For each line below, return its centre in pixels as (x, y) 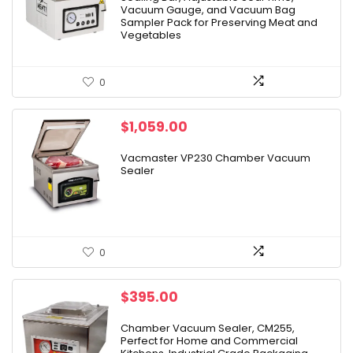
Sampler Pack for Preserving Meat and (219, 22)
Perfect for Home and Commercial (209, 341)
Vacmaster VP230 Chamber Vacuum (216, 158)
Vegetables (151, 35)
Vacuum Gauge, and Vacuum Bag (208, 10)
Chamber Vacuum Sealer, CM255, (208, 328)
